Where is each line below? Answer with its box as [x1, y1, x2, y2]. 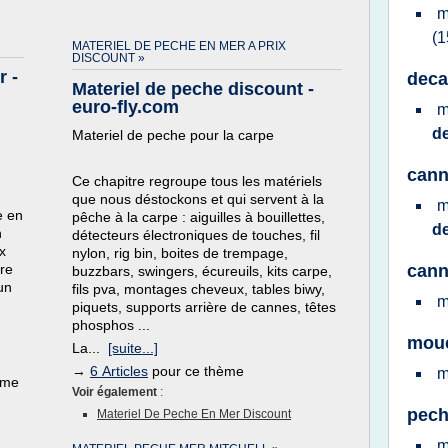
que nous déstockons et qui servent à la [72, 191, 324, 207]
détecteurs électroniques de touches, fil [72, 227, 320, 243]
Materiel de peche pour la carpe [72, 127, 274, 143]
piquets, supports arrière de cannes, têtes [72, 299, 336, 315]
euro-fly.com [72, 97, 179, 117]
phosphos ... [72, 317, 150, 333]
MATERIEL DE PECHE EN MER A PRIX [72, 39, 286, 53]
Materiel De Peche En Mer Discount [97, 407, 291, 421]
